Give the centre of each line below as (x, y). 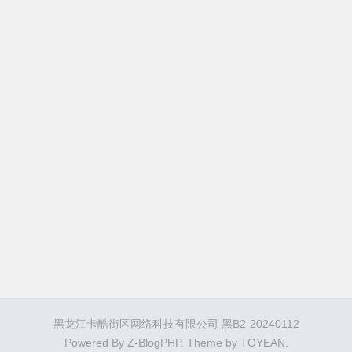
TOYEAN (262, 343)
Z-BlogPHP (154, 343)
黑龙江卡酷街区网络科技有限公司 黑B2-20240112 (176, 324)
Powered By (95, 343)
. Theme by (210, 343)
